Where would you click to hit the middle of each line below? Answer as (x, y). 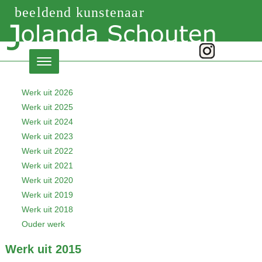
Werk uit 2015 (43, 249)
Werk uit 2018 (47, 209)
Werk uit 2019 (47, 195)
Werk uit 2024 (47, 122)
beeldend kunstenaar (80, 12)
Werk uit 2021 (47, 166)
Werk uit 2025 (47, 107)
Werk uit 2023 (47, 136)
